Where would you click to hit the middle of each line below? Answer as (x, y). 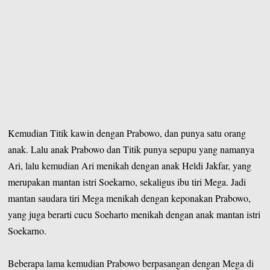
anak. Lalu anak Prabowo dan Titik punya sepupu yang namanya (131, 149)
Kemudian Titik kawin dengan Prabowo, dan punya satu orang (127, 133)
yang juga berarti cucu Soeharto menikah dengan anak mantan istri (134, 214)
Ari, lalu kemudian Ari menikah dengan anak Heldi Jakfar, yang (130, 165)
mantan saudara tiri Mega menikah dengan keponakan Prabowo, (130, 198)
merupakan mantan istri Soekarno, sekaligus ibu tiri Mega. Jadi (127, 181)
